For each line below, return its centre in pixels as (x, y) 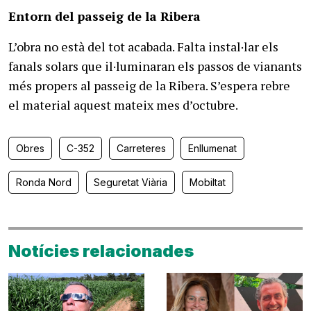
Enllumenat (212, 148)
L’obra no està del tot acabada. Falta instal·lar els (143, 46)
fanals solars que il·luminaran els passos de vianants (155, 66)
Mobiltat (208, 182)
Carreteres (141, 148)
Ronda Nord (44, 182)
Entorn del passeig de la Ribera (104, 16)
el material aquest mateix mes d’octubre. (124, 104)
